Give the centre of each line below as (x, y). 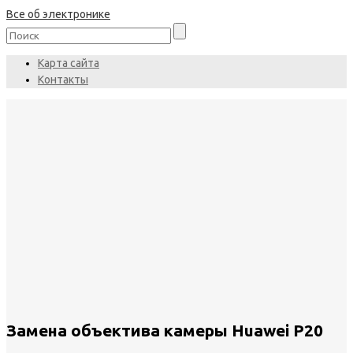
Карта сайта (69, 63)
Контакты (63, 80)
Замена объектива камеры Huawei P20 (165, 331)
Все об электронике (58, 14)
